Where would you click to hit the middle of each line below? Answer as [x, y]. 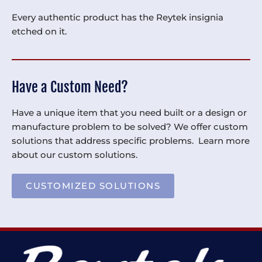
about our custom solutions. [75, 155]
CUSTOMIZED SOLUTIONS [93, 185]
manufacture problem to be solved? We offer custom [130, 127]
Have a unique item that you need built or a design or [129, 113]
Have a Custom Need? [70, 87]
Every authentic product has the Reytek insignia [118, 17]
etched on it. [39, 31]
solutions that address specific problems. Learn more [131, 141]
